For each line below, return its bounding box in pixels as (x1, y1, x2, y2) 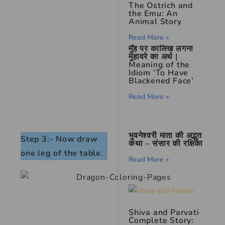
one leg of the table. (21, 148, 103, 159)
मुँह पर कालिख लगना (129, 43, 193, 54)
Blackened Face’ (129, 75, 194, 86)
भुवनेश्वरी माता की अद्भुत (129, 130, 202, 141)
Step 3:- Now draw (21, 134, 98, 145)
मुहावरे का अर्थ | (129, 51, 178, 62)
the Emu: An (129, 8, 178, 19)
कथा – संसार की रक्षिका (129, 138, 203, 149)
